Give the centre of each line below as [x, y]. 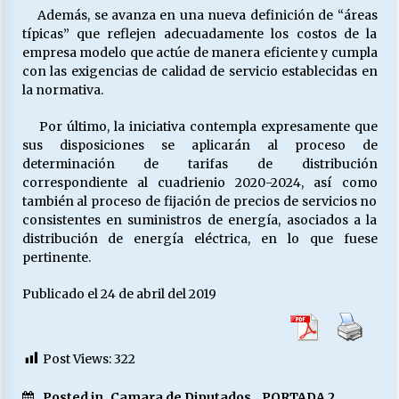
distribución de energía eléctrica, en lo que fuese [199, 239]
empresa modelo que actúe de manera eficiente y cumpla [199, 53]
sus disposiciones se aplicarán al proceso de [199, 145]
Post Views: [77, 359]
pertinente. [56, 257]
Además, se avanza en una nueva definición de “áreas [199, 15]
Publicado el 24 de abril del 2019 [119, 294]
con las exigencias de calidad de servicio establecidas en [199, 71]
